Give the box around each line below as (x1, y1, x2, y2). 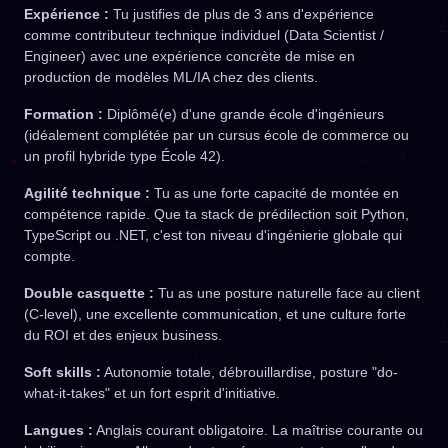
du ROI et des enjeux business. (24, 327, 222, 343)
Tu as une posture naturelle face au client (154, 285, 420, 301)
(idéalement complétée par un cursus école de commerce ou (24, 127, 409, 143)
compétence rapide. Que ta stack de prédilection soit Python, (24, 206, 409, 222)
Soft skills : (24, 364, 101, 380)
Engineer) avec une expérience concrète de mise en (24, 48, 355, 64)
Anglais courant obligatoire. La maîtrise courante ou (93, 422, 423, 438)
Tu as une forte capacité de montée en (150, 185, 399, 201)
